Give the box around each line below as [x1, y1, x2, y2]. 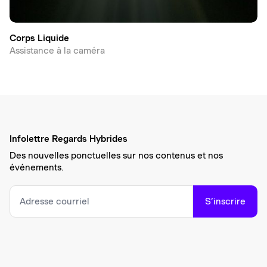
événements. [10, 162, 64, 173]
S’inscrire [205, 195, 246, 207]
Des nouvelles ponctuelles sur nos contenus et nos [10, 150, 223, 161]
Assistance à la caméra [10, 45, 105, 56]
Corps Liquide [10, 32, 69, 44]
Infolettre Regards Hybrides [10, 133, 128, 144]
